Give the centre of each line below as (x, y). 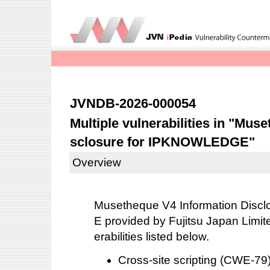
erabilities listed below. (152, 236)
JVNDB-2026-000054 (133, 103)
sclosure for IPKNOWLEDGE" (162, 142)
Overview (97, 162)
